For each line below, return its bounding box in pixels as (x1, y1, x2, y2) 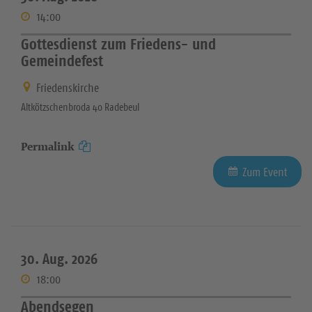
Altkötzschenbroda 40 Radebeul (21, 100, 139, 114)
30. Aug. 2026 (21, 249, 97, 269)
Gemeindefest (21, 50, 103, 70)
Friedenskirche (36, 80, 99, 96)
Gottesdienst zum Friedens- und (21, 33, 216, 54)
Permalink (21, 139, 75, 155)
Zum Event (242, 164, 288, 180)
